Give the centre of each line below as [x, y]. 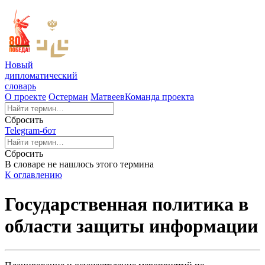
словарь [20, 86]
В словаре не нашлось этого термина [79, 164]
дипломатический [41, 76]
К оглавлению [33, 175]
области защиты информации [131, 226]
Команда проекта [159, 97]
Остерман [68, 97]
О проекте [25, 97]
